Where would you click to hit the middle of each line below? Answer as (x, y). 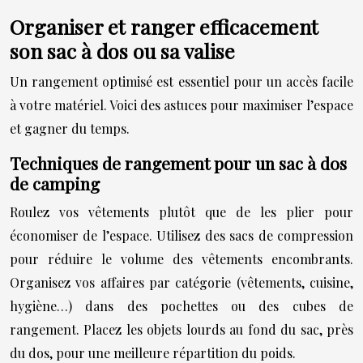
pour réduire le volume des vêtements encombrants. (181, 258)
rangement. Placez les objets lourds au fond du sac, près (181, 329)
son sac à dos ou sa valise (122, 50)
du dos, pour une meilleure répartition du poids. (153, 352)
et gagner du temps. (70, 128)
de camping (55, 183)
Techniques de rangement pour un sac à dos (178, 162)
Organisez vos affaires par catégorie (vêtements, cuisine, (181, 282)
